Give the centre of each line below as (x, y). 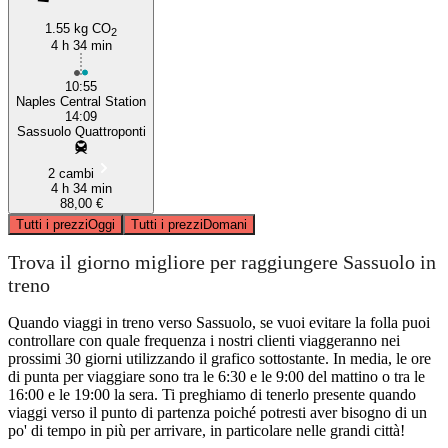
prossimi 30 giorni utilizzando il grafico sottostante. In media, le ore (219, 358)
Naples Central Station (81, 101)
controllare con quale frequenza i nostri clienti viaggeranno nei (204, 340)
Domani (225, 224)
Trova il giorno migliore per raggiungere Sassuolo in (222, 262)
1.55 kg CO (78, 28)
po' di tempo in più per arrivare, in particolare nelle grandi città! (206, 430)
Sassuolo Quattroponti (81, 131)
